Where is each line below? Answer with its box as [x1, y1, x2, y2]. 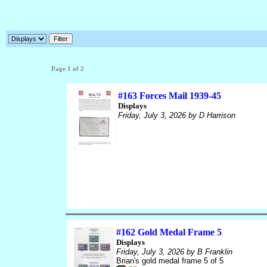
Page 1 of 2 [51, 66, 84, 72]
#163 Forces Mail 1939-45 [117, 91, 221, 101]
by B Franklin [184, 247, 232, 256]
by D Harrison [185, 111, 235, 120]
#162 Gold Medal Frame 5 [116, 227, 222, 237]
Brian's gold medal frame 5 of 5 [116, 256, 223, 265]
